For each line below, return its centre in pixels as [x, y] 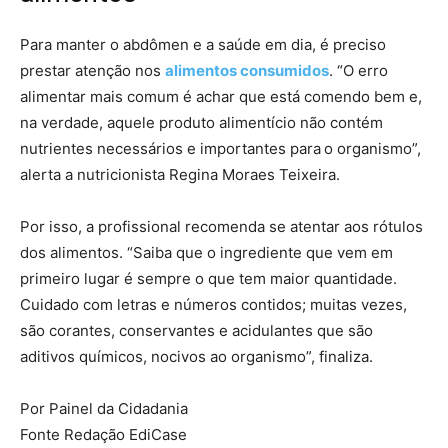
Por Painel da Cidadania [104, 408]
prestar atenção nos [92, 70]
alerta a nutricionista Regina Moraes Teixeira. [180, 174]
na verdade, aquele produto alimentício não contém [201, 122]
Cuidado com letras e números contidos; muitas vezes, [213, 304]
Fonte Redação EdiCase [103, 434]
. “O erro [358, 70]
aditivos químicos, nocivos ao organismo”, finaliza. [196, 356]
